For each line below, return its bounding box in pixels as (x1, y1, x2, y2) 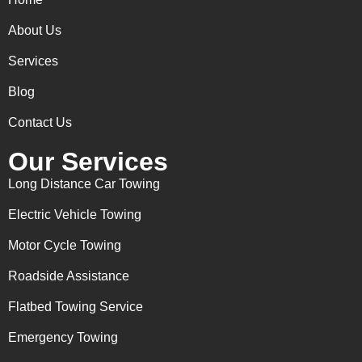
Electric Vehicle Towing (8, 208, 141, 222)
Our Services (8, 147, 168, 177)
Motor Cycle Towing (8, 238, 121, 253)
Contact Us (8, 116, 72, 130)
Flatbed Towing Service (8, 300, 143, 314)
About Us (8, 23, 61, 38)
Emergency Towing (8, 330, 118, 345)
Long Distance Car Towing (8, 177, 160, 192)
